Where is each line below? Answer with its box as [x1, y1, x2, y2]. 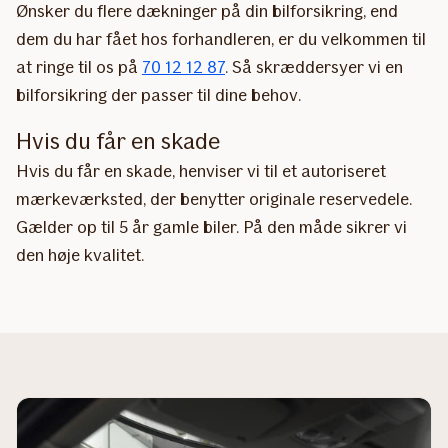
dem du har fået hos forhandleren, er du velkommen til [16, 27, 426, 50]
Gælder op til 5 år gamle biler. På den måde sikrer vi [16, 215, 407, 238]
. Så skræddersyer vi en [225, 55, 403, 78]
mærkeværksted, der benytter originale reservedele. [16, 187, 412, 210]
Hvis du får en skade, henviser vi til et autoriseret [16, 159, 386, 182]
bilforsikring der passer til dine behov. [16, 83, 301, 106]
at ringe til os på [16, 55, 142, 78]
